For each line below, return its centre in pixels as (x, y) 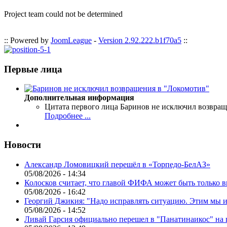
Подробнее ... (68, 116)
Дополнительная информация (79, 98)
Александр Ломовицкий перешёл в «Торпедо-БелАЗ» (117, 164)
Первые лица (33, 69)
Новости (23, 145)
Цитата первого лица (81, 107)
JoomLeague (71, 40)
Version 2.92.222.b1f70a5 (140, 40)
